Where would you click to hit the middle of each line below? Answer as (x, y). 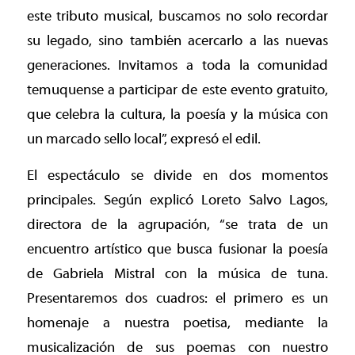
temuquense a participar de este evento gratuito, (177, 90)
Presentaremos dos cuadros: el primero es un (177, 299)
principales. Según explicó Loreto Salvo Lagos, (177, 200)
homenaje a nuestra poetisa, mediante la (177, 323)
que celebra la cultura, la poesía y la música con (177, 114)
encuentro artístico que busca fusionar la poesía (177, 250)
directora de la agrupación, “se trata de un (177, 225)
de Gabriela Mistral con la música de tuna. (177, 274)
